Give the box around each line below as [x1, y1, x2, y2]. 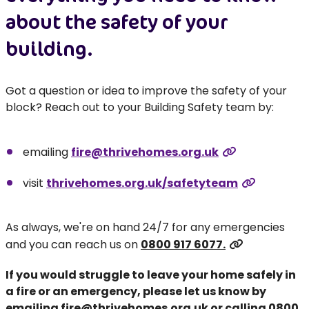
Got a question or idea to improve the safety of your [6, 83, 287, 99]
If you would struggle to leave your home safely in [6, 267, 296, 283]
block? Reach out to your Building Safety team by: [6, 99, 274, 115]
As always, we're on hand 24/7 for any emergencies [6, 219, 285, 235]
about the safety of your [6, 8, 228, 35]
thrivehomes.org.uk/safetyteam [46, 175, 238, 191]
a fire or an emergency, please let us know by [6, 283, 266, 299]
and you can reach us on [6, 237, 141, 252]
